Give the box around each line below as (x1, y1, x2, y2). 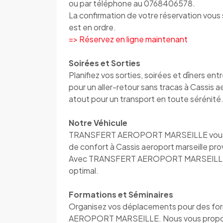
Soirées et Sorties (69, 58, 140, 69)
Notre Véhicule (69, 117, 127, 128)
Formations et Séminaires (69, 189, 173, 200)
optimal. (69, 165, 99, 176)
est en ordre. (69, 22, 116, 33)
